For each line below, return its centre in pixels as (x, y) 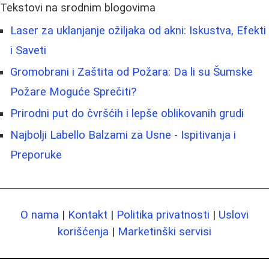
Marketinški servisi (165, 231)
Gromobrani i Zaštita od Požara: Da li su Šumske (131, 72)
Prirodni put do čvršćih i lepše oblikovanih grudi (127, 113)
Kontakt (88, 215)
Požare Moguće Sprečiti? (73, 92)
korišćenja (83, 231)
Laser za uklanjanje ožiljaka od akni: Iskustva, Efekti (138, 30)
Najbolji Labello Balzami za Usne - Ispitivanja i (123, 135)
